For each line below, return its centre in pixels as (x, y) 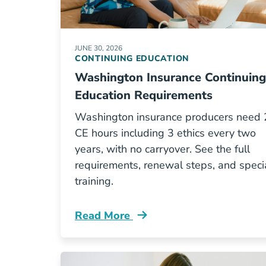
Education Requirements (144, 95)
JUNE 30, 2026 (99, 48)
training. (94, 181)
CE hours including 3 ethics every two (165, 133)
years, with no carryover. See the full (162, 149)
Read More (104, 216)
